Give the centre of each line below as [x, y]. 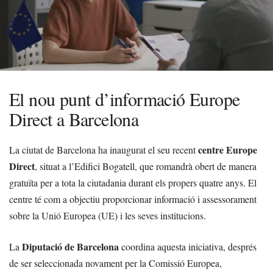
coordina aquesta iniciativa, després [188, 246]
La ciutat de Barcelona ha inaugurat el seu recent [104, 150]
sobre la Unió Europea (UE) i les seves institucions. [108, 215]
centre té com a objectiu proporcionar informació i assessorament [133, 199]
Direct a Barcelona [74, 119]
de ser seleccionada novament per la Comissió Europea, [115, 263]
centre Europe [228, 150]
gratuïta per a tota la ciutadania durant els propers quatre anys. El [133, 183]
